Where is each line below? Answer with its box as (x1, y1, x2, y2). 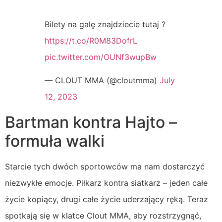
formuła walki (5, 131, 105, 151)
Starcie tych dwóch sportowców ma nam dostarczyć (5, 161, 205, 171)
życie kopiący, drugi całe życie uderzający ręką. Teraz (5, 194, 208, 204)
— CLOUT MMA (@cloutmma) (45, 75, 160, 85)
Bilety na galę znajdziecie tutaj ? (45, 19, 166, 29)
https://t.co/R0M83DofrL (45, 35, 137, 46)
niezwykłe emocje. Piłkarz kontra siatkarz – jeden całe (5, 177, 208, 188)
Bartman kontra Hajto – (5, 112, 177, 132)
